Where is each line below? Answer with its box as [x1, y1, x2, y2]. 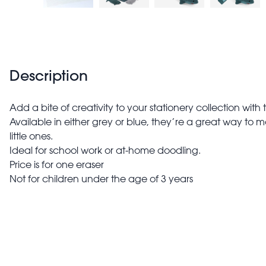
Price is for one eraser [9, 158, 104, 170]
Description [9, 66, 88, 84]
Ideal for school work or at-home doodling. [9, 144, 201, 156]
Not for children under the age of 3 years [9, 172, 193, 185]
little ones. [9, 129, 53, 142]
